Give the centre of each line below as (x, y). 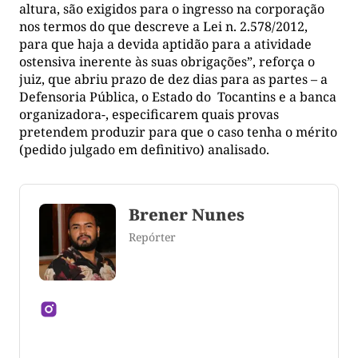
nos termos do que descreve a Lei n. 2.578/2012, (163, 26)
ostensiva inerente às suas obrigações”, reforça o (167, 61)
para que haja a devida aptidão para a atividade (165, 44)
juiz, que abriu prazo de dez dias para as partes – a (173, 79)
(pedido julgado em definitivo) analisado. (144, 149)
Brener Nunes (187, 214)
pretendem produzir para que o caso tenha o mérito (178, 131)
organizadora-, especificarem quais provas (149, 114)
